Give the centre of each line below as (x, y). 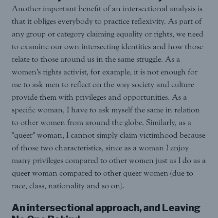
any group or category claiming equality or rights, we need (108, 34)
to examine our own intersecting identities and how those (107, 47)
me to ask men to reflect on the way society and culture (103, 85)
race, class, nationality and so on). (68, 186)
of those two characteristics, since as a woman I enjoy (100, 148)
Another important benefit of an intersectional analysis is (107, 9)
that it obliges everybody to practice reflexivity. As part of (107, 21)
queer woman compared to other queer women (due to (102, 173)
